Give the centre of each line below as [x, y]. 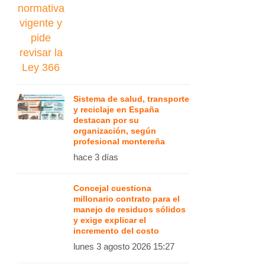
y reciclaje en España [116, 109]
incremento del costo [116, 231]
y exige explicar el [110, 220]
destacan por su [106, 120]
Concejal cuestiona [112, 188]
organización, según [115, 131]
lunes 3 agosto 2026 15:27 [124, 246]
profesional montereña [119, 141]
